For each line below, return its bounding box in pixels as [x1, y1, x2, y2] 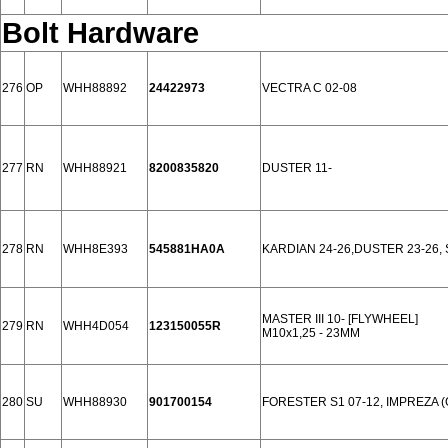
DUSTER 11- [262, 161, 332, 175]
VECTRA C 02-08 [262, 81, 357, 95]
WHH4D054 [63, 319, 129, 333]
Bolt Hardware [2, 16, 199, 49]
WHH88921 [63, 161, 127, 175]
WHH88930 [63, 395, 127, 409]
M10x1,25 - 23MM [262, 326, 360, 340]
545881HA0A [149, 242, 225, 256]
